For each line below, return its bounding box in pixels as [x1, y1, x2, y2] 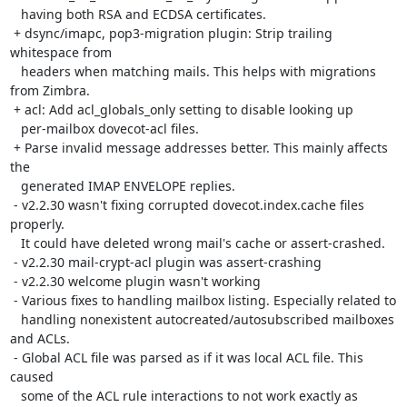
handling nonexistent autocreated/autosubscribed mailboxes [9, 311, 21, 328]
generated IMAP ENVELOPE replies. [9, 177, 21, 194]
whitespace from [9, 44, 112, 61]
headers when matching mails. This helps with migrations [9, 63, 21, 80]
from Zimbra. [9, 82, 90, 99]
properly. [9, 215, 65, 233]
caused [9, 368, 54, 385]
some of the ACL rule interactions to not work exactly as [9, 387, 21, 404]
